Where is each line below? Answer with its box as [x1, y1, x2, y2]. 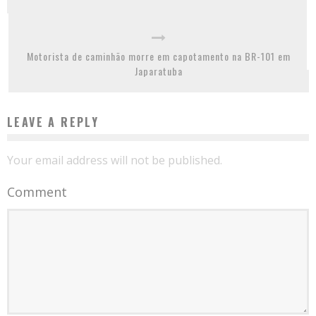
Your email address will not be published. [7, 152, 222, 168]
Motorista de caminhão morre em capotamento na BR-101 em [27, 48, 291, 63]
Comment [7, 183, 67, 200]
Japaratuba [135, 63, 183, 78]
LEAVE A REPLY [7, 113, 99, 130]
